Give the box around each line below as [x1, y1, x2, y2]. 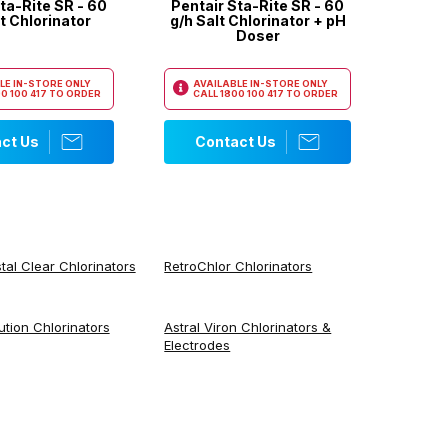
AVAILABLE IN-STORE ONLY [193, 78, 328, 89]
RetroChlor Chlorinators [164, 258, 313, 274]
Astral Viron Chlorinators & [164, 319, 332, 335]
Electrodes [164, 337, 231, 353]
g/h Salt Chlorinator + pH [169, 12, 346, 29]
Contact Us [194, 133, 276, 150]
